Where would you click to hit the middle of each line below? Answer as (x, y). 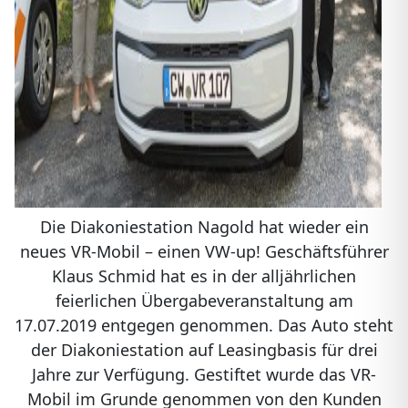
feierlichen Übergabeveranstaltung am (204, 301)
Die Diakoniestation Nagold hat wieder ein (204, 227)
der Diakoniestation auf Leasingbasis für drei (204, 350)
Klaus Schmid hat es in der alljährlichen (204, 276)
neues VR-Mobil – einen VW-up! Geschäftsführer (204, 251)
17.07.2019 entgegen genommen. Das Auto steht (204, 325)
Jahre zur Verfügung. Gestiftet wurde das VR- (204, 374)
